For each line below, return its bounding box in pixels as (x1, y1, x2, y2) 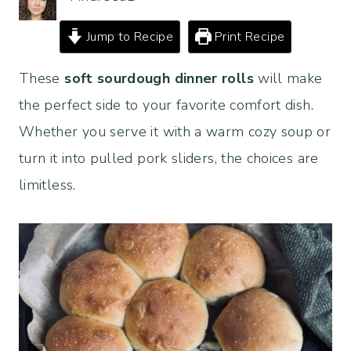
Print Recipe (211, 28, 285, 45)
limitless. (19, 175, 76, 194)
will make (253, 69, 323, 88)
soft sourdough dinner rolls (64, 69, 254, 88)
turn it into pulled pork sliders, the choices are (19, 149, 319, 168)
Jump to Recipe (82, 28, 174, 45)
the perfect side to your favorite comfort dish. (19, 96, 313, 114)
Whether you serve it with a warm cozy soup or (19, 122, 331, 141)
